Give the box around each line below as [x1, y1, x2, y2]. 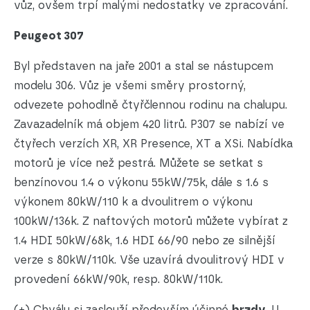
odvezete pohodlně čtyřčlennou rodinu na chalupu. [14, 98, 287, 112]
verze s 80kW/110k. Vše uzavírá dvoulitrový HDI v [14, 253, 284, 267]
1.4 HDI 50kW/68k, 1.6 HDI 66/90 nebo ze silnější [14, 234, 275, 248]
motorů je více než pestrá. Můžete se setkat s [14, 156, 263, 170]
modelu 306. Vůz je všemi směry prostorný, [14, 79, 246, 93]
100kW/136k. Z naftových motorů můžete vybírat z [14, 215, 288, 228]
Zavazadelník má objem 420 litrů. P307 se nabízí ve [14, 118, 284, 131]
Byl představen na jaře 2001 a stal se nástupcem [14, 60, 273, 73]
